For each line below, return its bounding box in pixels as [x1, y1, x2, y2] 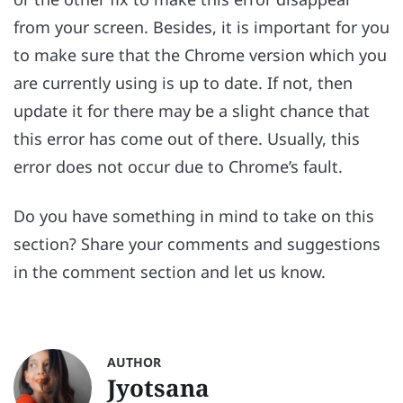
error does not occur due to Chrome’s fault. [13, 156, 347, 178]
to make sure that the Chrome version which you [13, 44, 387, 67]
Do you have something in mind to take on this [13, 204, 374, 227]
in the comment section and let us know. [13, 260, 335, 282]
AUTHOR [107, 353, 162, 371]
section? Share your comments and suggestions [13, 232, 381, 255]
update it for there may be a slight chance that [13, 100, 370, 122]
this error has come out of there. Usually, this [13, 128, 360, 150]
